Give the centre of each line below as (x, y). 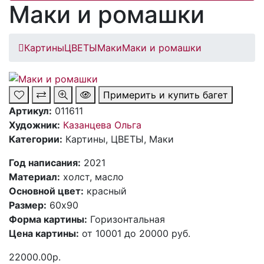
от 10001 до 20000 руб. (135, 234)
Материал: (34, 177)
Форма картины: (48, 220)
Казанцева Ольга (102, 125)
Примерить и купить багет (166, 95)
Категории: (36, 139)
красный (105, 191)
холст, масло (92, 177)
